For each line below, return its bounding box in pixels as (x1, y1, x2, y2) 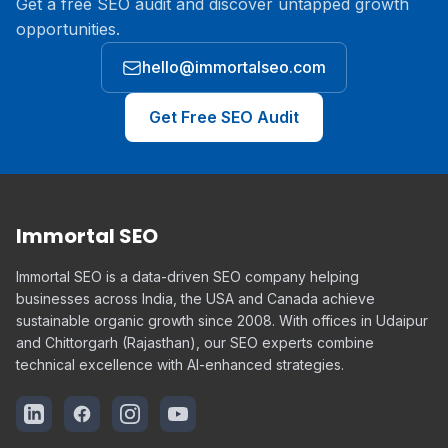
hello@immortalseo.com (142, 57, 326, 77)
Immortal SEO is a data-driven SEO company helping (16, 268, 359, 285)
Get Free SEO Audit (149, 107, 299, 127)
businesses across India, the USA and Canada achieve (16, 290, 375, 307)
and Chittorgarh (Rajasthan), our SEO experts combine (16, 334, 374, 351)
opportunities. (16, 19, 120, 39)
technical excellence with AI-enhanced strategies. (16, 356, 344, 373)
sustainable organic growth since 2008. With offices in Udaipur (16, 312, 428, 329)
